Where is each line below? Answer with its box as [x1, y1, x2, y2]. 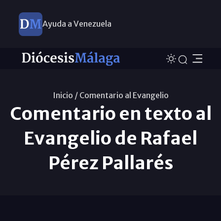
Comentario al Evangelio [79, 90, 169, 100]
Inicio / [52, 90, 78, 100]
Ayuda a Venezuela [42, 19, 111, 29]
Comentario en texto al [9, 102, 212, 125]
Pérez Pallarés [48, 151, 173, 174]
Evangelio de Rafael [24, 127, 197, 149]
